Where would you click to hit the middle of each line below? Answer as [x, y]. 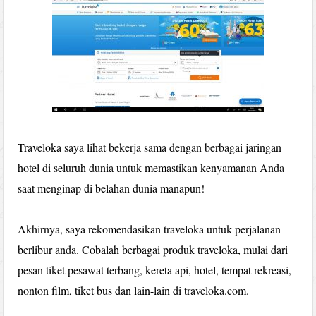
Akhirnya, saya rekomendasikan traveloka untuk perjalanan [150, 229]
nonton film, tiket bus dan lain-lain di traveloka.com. [134, 290]
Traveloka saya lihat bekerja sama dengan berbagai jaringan [150, 147]
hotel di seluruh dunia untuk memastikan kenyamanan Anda [151, 167]
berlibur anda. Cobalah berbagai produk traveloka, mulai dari [153, 249]
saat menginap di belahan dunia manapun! [111, 188]
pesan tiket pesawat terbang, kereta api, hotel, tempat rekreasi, [155, 269]
